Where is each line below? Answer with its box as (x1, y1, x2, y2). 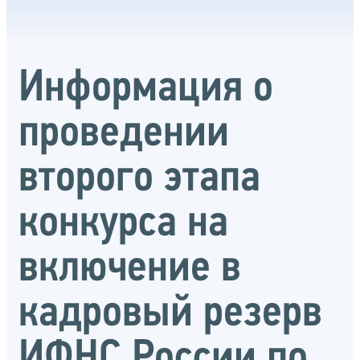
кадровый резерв (18, 291, 322, 337)
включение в (18, 246, 241, 292)
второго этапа (18, 156, 260, 202)
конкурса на (18, 201, 228, 247)
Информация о (18, 66, 273, 112)
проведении (18, 111, 229, 157)
